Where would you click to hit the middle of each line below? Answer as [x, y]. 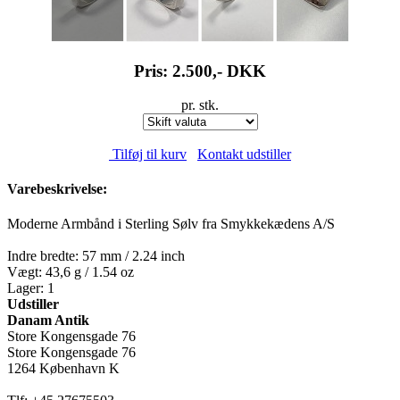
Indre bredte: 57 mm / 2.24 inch [96, 256]
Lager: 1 [31, 288]
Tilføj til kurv [148, 154]
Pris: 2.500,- [180, 71]
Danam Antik [48, 321]
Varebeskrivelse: [57, 189]
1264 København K [63, 369]
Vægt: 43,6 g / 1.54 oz [71, 272]
